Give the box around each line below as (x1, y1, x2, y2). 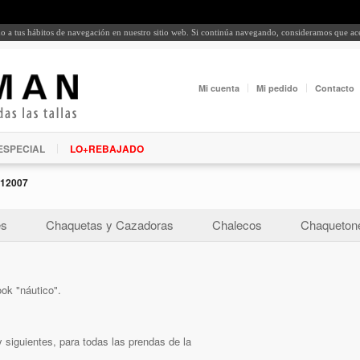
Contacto (315, 82, 354, 95)
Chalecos (212, 215, 262, 233)
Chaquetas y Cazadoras (46, 215, 174, 233)
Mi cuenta (198, 82, 239, 95)
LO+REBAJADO (70, 141, 144, 156)
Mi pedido (256, 82, 298, 95)
